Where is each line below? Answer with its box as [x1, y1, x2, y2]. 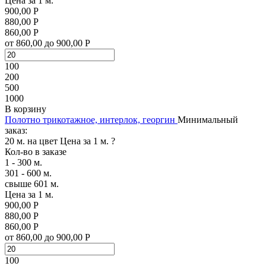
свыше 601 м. [5, 178, 59, 189]
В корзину [5, 103, 46, 114]
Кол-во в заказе [5, 146, 66, 157]
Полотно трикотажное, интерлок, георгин [5, 114, 175, 125]
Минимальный [178, 114, 238, 125]
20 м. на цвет [5, 135, 58, 146]
